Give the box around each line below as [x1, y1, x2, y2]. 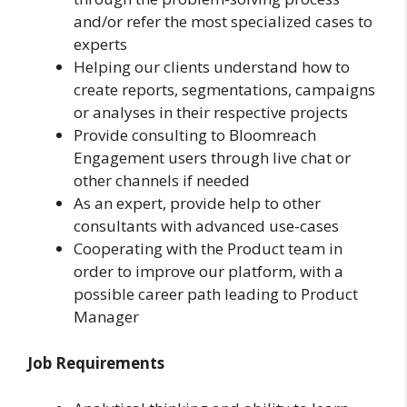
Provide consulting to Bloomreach [74, 124, 316, 146]
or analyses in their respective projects [74, 102, 348, 124]
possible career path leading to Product [74, 283, 358, 305]
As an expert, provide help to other [74, 193, 321, 214]
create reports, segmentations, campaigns [74, 79, 375, 101]
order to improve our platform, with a [74, 261, 343, 283]
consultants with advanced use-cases [74, 215, 339, 237]
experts [74, 34, 127, 55]
